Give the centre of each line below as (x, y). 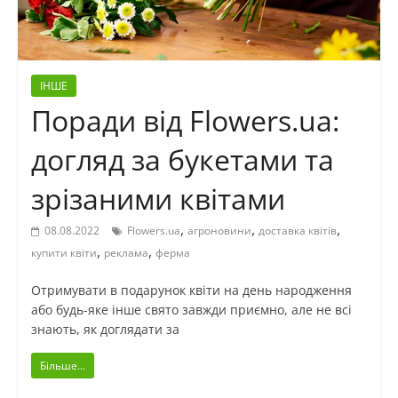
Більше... (62, 366)
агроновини (219, 231)
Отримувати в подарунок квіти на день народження (191, 291)
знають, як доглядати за (105, 330)
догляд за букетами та (182, 160)
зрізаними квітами (158, 199)
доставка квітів (297, 231)
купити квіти (64, 253)
